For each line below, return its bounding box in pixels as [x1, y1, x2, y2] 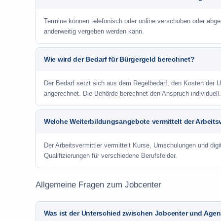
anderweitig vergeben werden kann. [44, 28, 144, 35]
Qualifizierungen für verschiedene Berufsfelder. [44, 152, 177, 159]
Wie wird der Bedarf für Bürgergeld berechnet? [44, 55, 195, 63]
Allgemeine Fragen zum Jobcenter [36, 180, 161, 189]
